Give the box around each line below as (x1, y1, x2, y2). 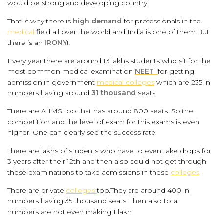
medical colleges (97, 78, 154, 87)
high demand (73, 17, 122, 25)
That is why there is (7, 17, 73, 25)
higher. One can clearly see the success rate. (7, 128, 157, 137)
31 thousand (91, 88, 136, 97)
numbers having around (7, 88, 91, 97)
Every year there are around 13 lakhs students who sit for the (7, 56, 211, 65)
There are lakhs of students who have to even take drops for (7, 146, 211, 155)
